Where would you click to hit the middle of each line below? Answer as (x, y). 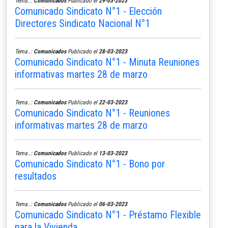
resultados (36, 176)
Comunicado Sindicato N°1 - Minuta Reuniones (107, 62)
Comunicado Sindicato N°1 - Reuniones (92, 113)
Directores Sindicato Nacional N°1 (82, 23)
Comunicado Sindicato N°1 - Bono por (90, 164)
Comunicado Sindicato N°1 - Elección (88, 11)
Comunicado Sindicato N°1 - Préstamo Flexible (108, 215)
